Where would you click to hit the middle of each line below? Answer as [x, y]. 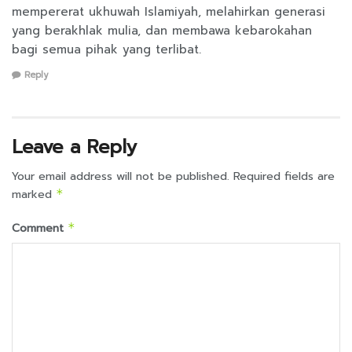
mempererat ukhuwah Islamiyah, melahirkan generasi [169, 11]
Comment [40, 229]
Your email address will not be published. [121, 177]
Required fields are [284, 177]
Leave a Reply [74, 147]
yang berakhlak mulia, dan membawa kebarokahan [162, 30]
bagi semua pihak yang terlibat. [106, 49]
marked [34, 195]
